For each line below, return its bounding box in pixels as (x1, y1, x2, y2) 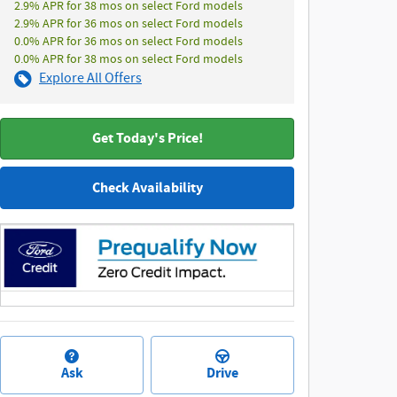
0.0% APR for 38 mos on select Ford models (14, 51, 243, 67)
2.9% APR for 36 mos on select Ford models (14, 16, 243, 32)
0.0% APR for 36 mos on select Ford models (14, 34, 243, 50)
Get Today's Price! (91, 128, 203, 149)
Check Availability (91, 177, 203, 198)
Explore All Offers (39, 69, 142, 88)
